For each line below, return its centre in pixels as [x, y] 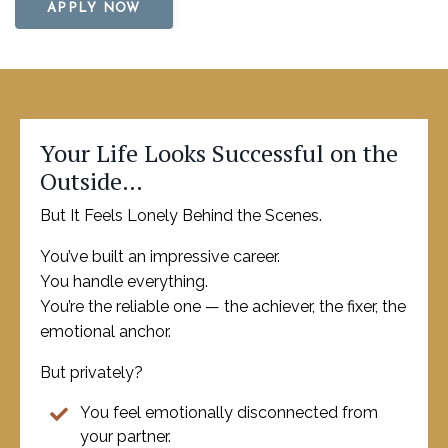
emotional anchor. [105, 331]
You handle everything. [124, 281]
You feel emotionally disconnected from [229, 412]
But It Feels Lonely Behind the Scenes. [181, 215]
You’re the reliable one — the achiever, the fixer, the [223, 306]
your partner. [125, 436]
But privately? [91, 372]
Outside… [91, 181]
